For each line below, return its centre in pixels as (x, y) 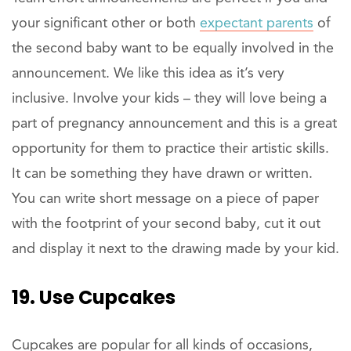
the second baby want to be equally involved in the (173, 49)
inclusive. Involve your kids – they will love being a (169, 99)
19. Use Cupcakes (94, 298)
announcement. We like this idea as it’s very (148, 74)
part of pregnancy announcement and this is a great (174, 124)
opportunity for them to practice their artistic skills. (170, 149)
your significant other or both (106, 24)
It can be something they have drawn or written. (162, 174)
